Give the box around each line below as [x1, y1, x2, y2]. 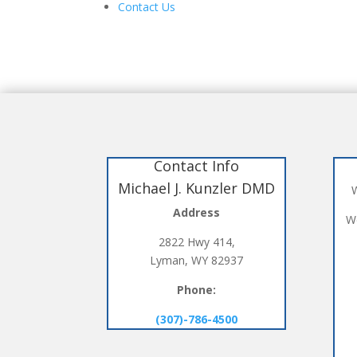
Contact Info [154, 156, 240, 176]
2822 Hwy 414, [158, 234, 235, 250]
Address [173, 205, 221, 221]
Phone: [177, 282, 217, 298]
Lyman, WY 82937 [150, 253, 244, 269]
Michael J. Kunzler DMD [118, 178, 276, 198]
